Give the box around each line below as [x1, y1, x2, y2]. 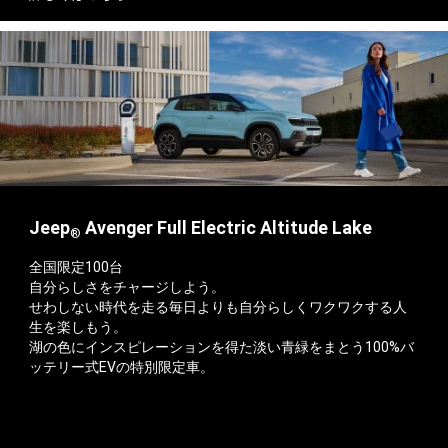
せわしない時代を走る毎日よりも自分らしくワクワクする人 [29, 299, 408, 316]
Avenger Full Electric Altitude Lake [81, 217, 373, 239]
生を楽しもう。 [29, 319, 128, 336]
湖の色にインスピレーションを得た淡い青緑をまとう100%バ [29, 339, 415, 356]
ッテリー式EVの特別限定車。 [29, 359, 215, 376]
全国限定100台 [29, 259, 124, 276]
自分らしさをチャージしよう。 [29, 279, 226, 296]
